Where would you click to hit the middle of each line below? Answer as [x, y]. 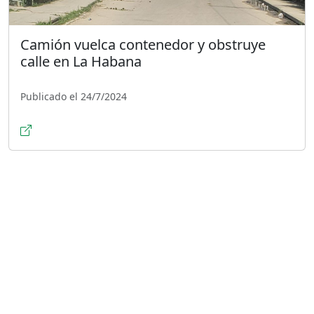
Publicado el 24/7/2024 [74, 96]
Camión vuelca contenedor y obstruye [143, 44]
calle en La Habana [81, 61]
